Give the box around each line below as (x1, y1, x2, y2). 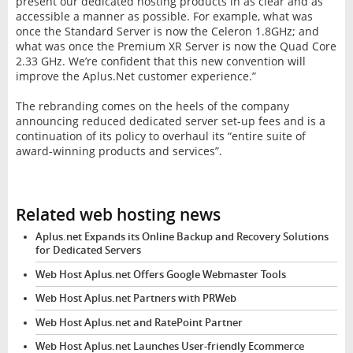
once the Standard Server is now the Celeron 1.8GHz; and (15, 23, 319, 39)
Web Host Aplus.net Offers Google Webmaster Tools (35, 267, 286, 281)
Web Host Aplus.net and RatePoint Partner (35, 315, 243, 329)
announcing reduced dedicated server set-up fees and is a (15, 113, 325, 128)
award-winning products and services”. (15, 143, 222, 158)
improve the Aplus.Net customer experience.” (15, 68, 256, 84)
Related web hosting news (15, 203, 221, 225)
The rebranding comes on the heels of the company (15, 98, 289, 113)
